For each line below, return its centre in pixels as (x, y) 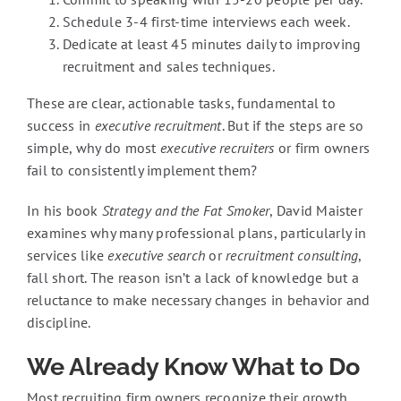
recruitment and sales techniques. (168, 66)
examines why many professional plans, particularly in (196, 233)
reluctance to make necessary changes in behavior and (198, 300)
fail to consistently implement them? (142, 170)
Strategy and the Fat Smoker (186, 210)
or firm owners (322, 148)
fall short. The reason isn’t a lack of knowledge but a (192, 277)
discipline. (59, 322)
